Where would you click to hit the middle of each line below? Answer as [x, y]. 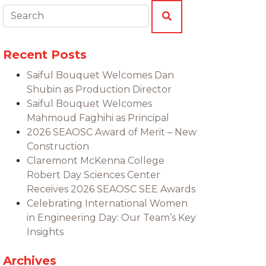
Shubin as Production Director [99, 89]
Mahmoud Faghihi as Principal [98, 118]
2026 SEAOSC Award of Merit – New [112, 132]
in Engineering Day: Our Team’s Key [111, 218]
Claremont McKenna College [96, 161]
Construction [58, 146]
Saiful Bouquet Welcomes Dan [100, 75]
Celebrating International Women [107, 203]
